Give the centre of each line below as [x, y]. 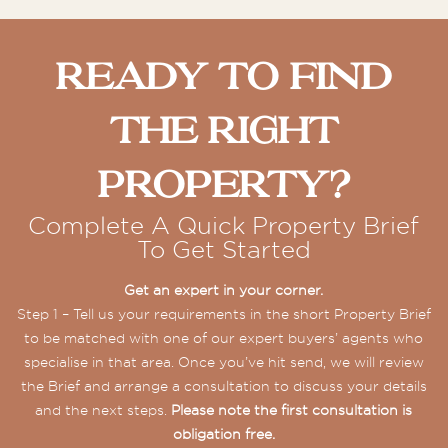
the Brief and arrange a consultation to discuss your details [223, 385]
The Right [223, 133]
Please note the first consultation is [292, 409]
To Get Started [223, 250]
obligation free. [223, 433]
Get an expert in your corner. [224, 289]
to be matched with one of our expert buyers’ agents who [224, 337]
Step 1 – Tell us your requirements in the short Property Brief [223, 313]
